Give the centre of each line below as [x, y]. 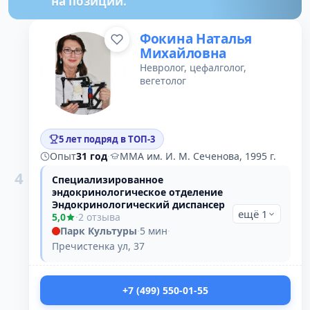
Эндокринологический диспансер [138, 204]
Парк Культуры [99, 231]
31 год [92, 156]
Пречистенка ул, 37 [98, 246]
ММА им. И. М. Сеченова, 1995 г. [198, 156]
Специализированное [108, 180]
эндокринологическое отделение [137, 192]
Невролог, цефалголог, [193, 67]
